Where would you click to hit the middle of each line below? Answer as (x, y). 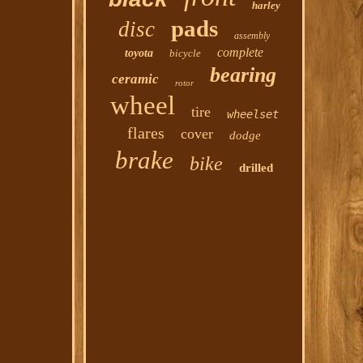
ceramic (136, 79)
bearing (243, 75)
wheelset (252, 114)
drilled (256, 168)
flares (146, 133)
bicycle (186, 53)
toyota (139, 53)
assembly (252, 36)
